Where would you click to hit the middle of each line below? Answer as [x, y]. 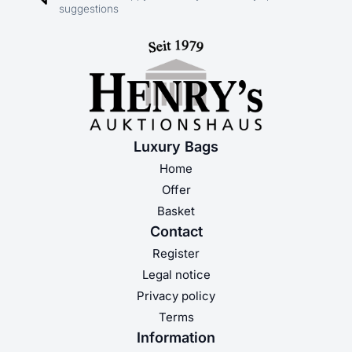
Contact [176, 231]
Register [176, 253]
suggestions [89, 9]
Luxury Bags [176, 146]
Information [176, 337]
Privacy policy [176, 295]
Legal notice [176, 274]
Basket [176, 211]
